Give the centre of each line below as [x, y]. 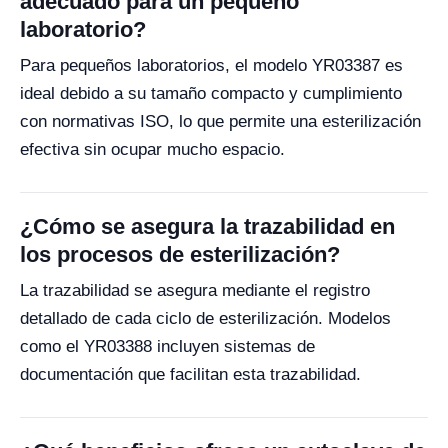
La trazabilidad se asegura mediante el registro [195, 290]
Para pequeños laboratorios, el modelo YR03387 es [211, 65]
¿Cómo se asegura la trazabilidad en [207, 226]
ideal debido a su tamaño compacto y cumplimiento [211, 93]
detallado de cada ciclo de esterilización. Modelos [205, 318]
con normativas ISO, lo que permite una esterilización [220, 121]
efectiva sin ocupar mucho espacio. [152, 149]
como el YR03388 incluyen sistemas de [167, 346]
